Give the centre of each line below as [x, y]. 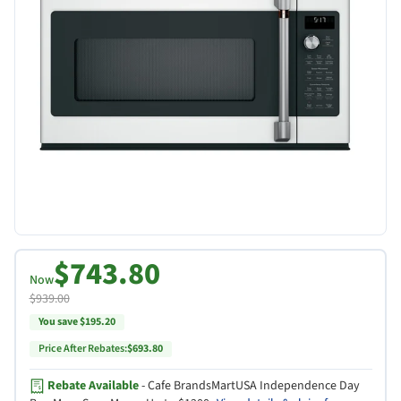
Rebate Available [93, 385]
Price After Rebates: [82, 348]
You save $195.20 [77, 321]
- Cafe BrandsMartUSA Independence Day [249, 385]
